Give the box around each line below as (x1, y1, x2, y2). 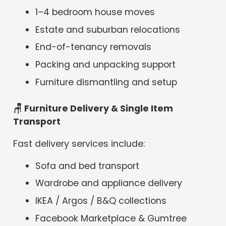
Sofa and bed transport (35, 159, 140, 172)
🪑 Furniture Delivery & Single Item (13, 102, 174, 115)
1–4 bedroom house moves (35, 6, 155, 18)
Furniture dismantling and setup (35, 76, 178, 88)
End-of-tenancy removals (35, 41, 152, 53)
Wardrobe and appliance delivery (35, 177, 183, 190)
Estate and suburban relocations (35, 23, 181, 36)
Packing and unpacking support (35, 59, 176, 71)
